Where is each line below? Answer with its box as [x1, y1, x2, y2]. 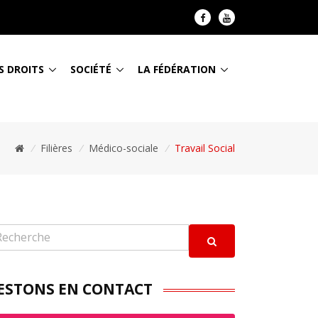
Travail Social [175, 141, 235, 155]
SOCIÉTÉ [70, 62, 111, 76]
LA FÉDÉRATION [138, 62, 216, 76]
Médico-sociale [89, 141, 158, 155]
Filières [40, 141, 72, 155]
